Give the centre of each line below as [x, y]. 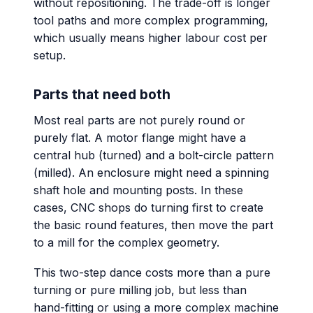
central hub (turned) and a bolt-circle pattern [154, 155]
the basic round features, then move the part [153, 225]
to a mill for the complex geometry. [126, 242]
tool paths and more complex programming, [151, 21]
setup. [50, 56]
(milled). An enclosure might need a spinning [151, 172]
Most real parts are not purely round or [139, 120]
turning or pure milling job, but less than [140, 290]
